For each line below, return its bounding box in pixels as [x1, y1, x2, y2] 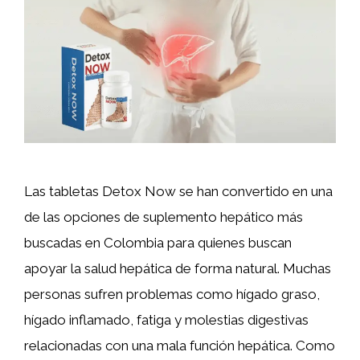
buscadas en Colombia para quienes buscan [24, 235, 292, 252]
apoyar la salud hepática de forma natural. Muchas [24, 260, 331, 277]
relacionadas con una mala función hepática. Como [24, 337, 335, 354]
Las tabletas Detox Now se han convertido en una [24, 183, 333, 200]
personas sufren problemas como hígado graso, [24, 286, 320, 303]
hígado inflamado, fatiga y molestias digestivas [24, 312, 309, 329]
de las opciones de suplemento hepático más [24, 209, 303, 226]
